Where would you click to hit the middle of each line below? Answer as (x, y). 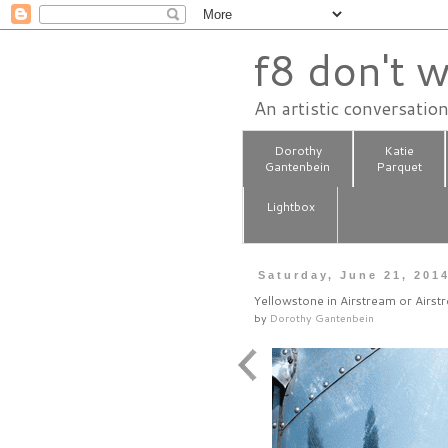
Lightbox (291, 207)
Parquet (399, 167)
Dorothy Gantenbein (322, 318)
